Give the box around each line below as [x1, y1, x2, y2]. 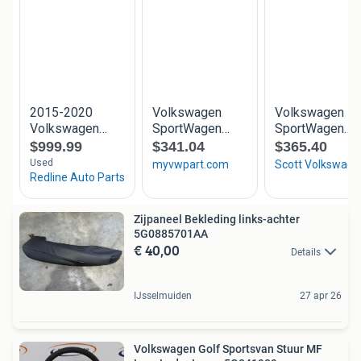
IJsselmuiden [134, 290, 192, 302]
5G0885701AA [134, 226, 208, 240]
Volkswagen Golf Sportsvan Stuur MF [134, 342, 322, 356]
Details [291, 246, 321, 258]
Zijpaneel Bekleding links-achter [134, 212, 300, 226]
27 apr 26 [300, 290, 342, 302]
